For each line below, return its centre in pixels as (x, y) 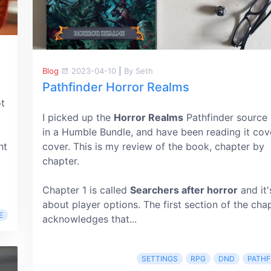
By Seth (137, 71)
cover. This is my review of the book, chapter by (153, 146)
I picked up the (78, 117)
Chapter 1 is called (86, 190)
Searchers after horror (184, 190)
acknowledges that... (90, 219)
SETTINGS (160, 259)
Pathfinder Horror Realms (116, 87)
